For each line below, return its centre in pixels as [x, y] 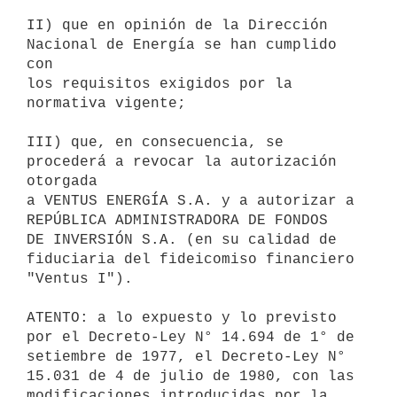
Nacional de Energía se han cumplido [182, 45]
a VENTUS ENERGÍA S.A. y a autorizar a [191, 201]
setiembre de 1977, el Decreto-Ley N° [186, 357]
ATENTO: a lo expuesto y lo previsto [182, 318]
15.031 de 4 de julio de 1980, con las [191, 376]
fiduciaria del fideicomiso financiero [191, 259]
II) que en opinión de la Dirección [177, 25]
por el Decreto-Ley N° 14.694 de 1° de [191, 337]
